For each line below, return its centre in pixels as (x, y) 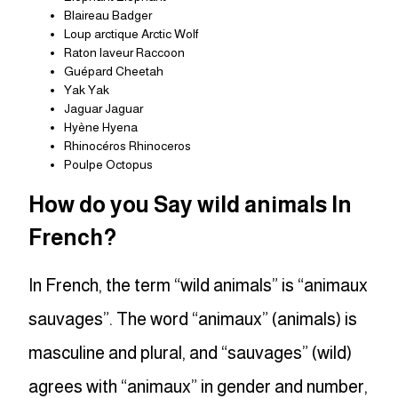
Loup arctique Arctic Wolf (131, 34)
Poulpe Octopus (108, 165)
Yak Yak (87, 90)
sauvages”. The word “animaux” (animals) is (193, 319)
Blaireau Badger (108, 16)
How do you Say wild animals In (190, 205)
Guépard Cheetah (114, 72)
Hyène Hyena (101, 127)
